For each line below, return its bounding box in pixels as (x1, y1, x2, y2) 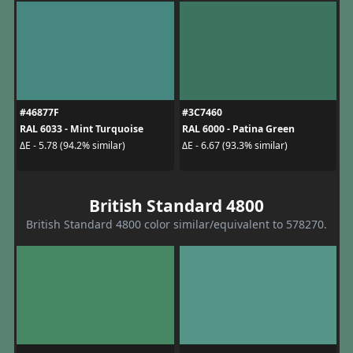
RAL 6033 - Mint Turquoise (19, 121, 143, 136)
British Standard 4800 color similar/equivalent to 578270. (26, 216, 327, 232)
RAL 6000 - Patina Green (182, 121, 295, 136)
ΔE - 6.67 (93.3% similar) (182, 139, 288, 152)
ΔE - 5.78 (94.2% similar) (19, 139, 125, 152)
